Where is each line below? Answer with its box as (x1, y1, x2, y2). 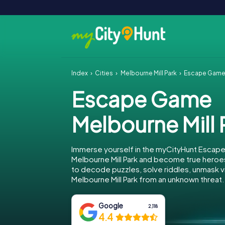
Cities (95, 69, 114, 77)
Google (98, 201, 124, 210)
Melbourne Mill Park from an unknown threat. (71, 174, 224, 184)
